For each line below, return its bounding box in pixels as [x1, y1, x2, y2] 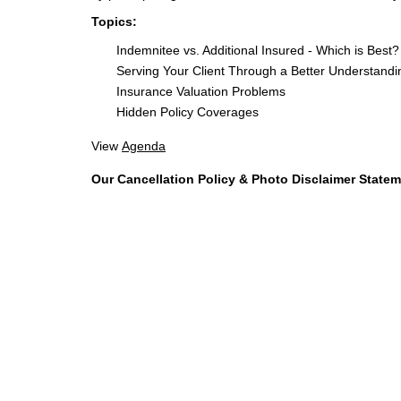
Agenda [122, 139, 166, 154]
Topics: [91, 14, 137, 30]
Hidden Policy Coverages [91, 105, 259, 120]
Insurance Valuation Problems [91, 84, 286, 99]
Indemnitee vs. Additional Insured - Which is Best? [91, 43, 399, 58]
